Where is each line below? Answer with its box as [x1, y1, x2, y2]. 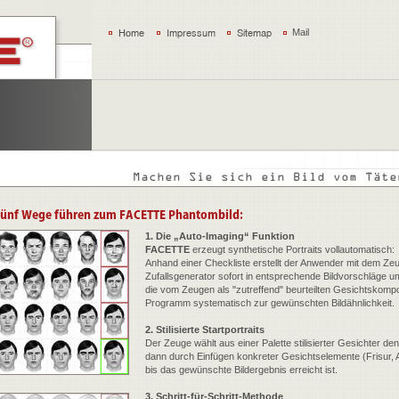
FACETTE [145, 244, 190, 255]
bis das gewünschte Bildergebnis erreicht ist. [145, 364, 338, 375]
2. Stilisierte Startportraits [145, 324, 265, 335]
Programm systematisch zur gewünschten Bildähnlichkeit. [145, 297, 395, 308]
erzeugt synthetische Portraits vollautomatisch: [190, 244, 395, 255]
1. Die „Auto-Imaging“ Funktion [145, 231, 295, 241]
